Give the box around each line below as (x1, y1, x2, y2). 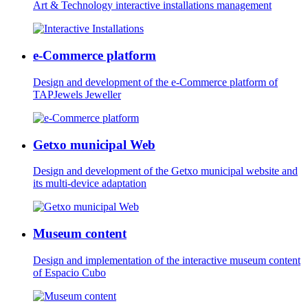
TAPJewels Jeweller (33, 88, 121, 100)
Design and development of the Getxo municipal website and (33, 165, 298, 177)
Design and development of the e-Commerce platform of (33, 76, 278, 88)
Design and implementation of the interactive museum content (33, 254, 300, 266)
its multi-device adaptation (33, 177, 146, 190)
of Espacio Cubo (33, 266, 106, 278)
